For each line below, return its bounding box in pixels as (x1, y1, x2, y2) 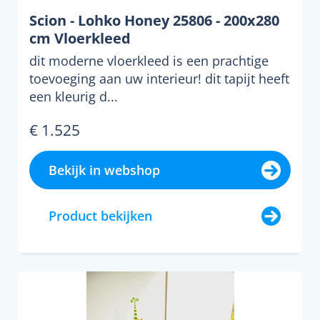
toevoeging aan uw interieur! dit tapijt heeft (29, 70, 289, 87)
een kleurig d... (29, 88, 118, 105)
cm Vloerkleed (29, 29, 131, 48)
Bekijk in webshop (49, 161, 160, 179)
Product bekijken (49, 207, 152, 224)
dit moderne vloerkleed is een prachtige (29, 52, 269, 69)
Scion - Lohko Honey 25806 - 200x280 (29, 11, 279, 30)
